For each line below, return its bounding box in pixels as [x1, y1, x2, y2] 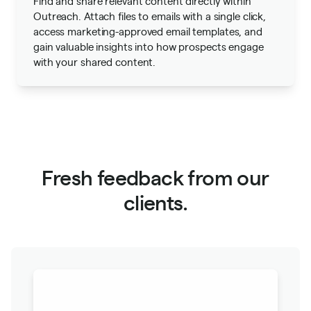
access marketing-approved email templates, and [33, 24, 262, 37]
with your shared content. [33, 55, 156, 68]
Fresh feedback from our [42, 162, 269, 190]
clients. [123, 187, 188, 215]
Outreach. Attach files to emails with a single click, [33, 9, 267, 22]
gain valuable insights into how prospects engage [33, 40, 264, 53]
